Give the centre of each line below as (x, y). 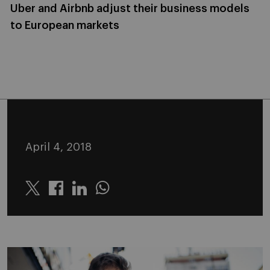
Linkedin (92, 195)
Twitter (42, 195)
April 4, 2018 (58, 147)
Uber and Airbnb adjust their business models (130, 8)
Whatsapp (119, 195)
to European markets (65, 25)
